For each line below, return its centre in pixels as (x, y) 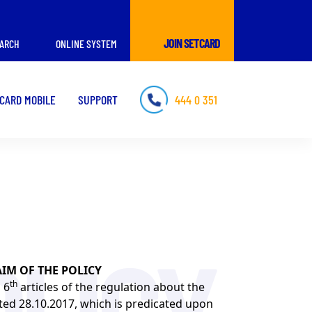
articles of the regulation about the (111, 287)
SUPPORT (98, 100)
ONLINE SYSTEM (86, 44)
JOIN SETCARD (192, 43)
